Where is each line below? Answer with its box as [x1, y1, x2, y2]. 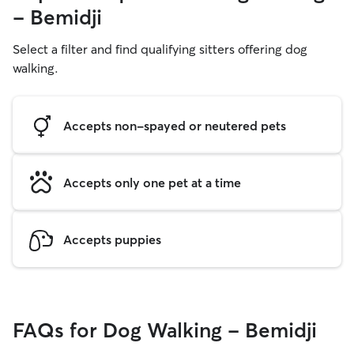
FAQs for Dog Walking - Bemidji [13, 318, 317, 343]
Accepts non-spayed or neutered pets [63, 117, 286, 134]
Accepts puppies [63, 231, 161, 247]
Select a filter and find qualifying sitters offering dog [13, 41, 307, 57]
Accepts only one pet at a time [63, 174, 241, 190]
